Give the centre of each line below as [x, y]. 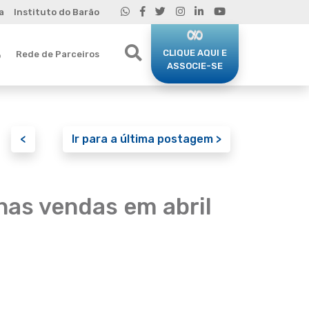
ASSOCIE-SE [195, 66]
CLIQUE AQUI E [195, 52]
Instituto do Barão [56, 12]
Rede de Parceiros [57, 54]
